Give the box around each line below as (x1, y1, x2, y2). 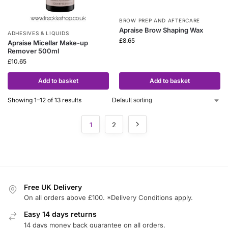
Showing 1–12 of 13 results (8, 96, 81, 104)
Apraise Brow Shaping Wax (119, 26, 203, 35)
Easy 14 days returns (24, 210, 97, 219)
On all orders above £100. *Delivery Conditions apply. (24, 193, 193, 202)
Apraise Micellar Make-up (8, 38, 88, 47)
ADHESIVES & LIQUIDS (8, 30, 69, 36)
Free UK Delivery (24, 182, 82, 191)
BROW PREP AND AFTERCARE (119, 17, 201, 24)
